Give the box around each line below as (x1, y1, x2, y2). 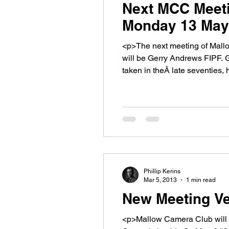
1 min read (186, 176, 216, 184)
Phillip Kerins (144, 168, 180, 175)
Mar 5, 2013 (144, 176, 177, 184)
